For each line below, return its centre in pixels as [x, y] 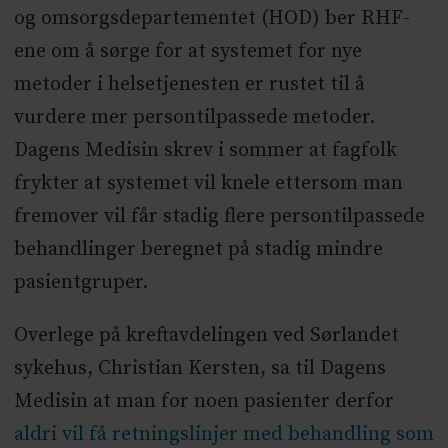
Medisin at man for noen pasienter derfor [203, 401]
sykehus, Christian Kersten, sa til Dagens [199, 368]
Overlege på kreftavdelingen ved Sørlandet [206, 335]
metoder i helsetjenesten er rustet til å [189, 84]
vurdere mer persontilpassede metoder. [194, 117]
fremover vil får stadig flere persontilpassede [219, 216]
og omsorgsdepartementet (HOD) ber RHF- [211, 18]
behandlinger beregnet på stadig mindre [198, 249]
